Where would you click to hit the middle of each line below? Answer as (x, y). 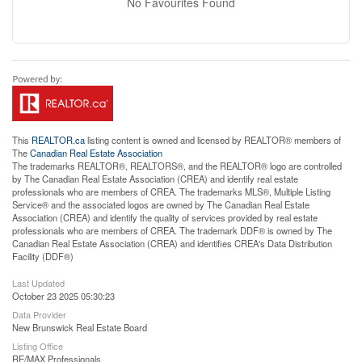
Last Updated (38, 282)
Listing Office (38, 345)
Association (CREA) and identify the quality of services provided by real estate (165, 217)
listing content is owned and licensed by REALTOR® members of (213, 139)
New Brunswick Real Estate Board (80, 327)
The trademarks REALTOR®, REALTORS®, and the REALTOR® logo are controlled (177, 165)
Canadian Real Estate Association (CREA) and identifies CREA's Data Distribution (172, 243)
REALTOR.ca (58, 139)
